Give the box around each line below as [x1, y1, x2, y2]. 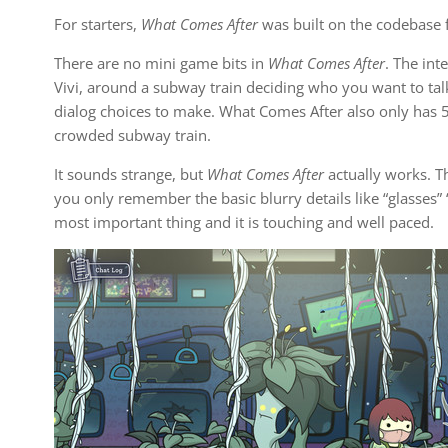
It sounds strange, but [54, 164, 208, 184]
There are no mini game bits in [54, 53, 269, 73]
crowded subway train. [54, 125, 212, 145]
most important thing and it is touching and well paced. [54, 212, 435, 232]
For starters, [54, 14, 142, 34]
